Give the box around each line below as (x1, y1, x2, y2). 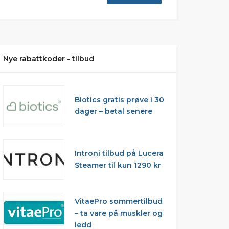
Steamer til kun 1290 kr (74, 161, 161, 170)
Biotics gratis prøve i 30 (74, 95, 164, 104)
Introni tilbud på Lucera (74, 149, 164, 158)
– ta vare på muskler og (74, 208, 163, 218)
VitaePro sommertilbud (74, 196, 163, 206)
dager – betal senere (74, 107, 152, 116)
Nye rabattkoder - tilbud (3, 54, 94, 63)
